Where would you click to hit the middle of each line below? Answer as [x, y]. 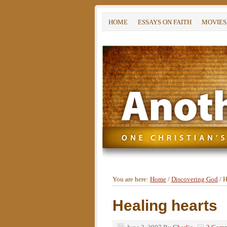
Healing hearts [165, 205]
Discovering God [195, 179]
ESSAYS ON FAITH [165, 22]
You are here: [131, 179]
